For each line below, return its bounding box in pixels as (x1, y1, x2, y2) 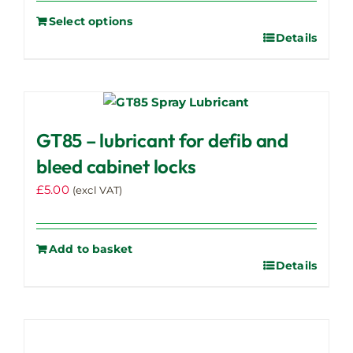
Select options (49, 14, 133, 29)
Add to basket (49, 242, 133, 257)
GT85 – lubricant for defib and (36, 128, 288, 153)
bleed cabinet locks (36, 154, 196, 179)
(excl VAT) (72, 184, 123, 197)
